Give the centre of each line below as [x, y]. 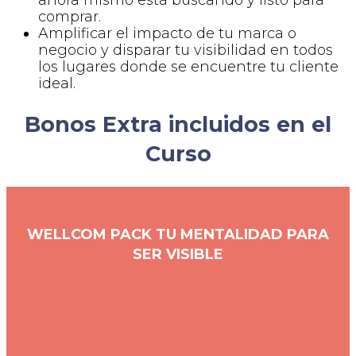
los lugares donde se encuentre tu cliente [188, 66]
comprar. [70, 16]
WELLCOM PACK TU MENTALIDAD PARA [178, 234]
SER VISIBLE [178, 254]
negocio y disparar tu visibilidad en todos [186, 50]
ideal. [57, 83]
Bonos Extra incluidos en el [178, 125]
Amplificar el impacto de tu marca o [167, 33]
